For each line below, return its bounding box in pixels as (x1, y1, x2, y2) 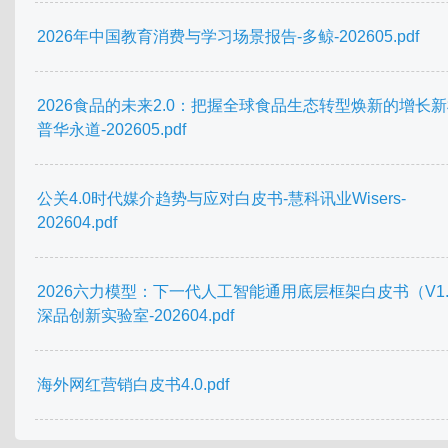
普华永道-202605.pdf (37, 121, 186, 139)
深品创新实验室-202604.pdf (37, 307, 234, 325)
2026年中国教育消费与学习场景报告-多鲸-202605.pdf (37, 28, 419, 46)
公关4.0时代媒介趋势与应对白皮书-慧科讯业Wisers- (37, 190, 406, 208)
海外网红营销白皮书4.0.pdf (37, 376, 229, 394)
